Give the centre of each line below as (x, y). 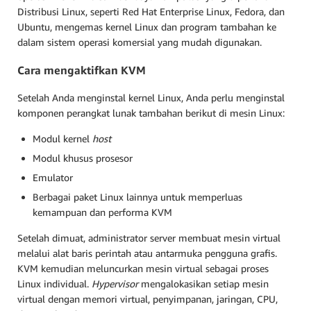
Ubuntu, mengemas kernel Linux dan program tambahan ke (147, 26)
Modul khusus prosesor (83, 158)
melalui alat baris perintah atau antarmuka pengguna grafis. (147, 253)
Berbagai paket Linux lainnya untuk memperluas (137, 197)
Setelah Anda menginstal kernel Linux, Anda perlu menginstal (151, 98)
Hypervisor (116, 284)
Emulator (53, 178)
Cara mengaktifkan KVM (82, 70)
